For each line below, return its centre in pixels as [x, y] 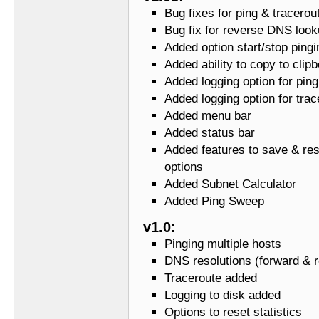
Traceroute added [211, 278]
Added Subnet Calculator [230, 184]
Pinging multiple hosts [223, 244]
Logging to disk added [223, 296]
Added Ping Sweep [214, 202]
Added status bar [210, 133]
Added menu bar [208, 116]
